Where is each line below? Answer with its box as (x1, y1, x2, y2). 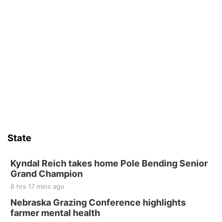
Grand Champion (10, 168, 83, 179)
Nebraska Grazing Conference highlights (10, 197, 186, 208)
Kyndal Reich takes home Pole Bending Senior (10, 158, 208, 168)
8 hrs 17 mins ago (10, 182, 64, 190)
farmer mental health (10, 208, 100, 218)
